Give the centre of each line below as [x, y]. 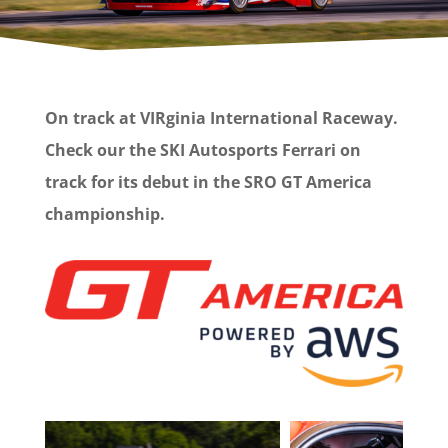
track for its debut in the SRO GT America [208, 181]
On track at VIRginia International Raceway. [221, 117]
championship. [104, 213]
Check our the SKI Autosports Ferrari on [202, 149]
